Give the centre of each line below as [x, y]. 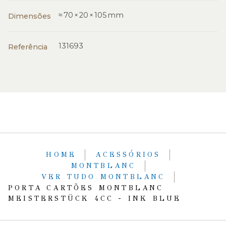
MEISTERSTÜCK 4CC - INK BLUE [95, 199]
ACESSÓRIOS [130, 155]
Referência [28, 47]
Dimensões [30, 16]
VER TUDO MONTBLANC [106, 177]
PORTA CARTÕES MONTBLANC [86, 188]
